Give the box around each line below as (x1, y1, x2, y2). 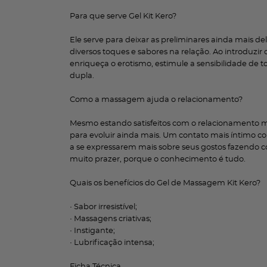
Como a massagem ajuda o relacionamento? (70, 96, 243, 104)
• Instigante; (70, 227, 115, 235)
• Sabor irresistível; (70, 203, 137, 211)
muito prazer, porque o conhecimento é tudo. (70, 156, 246, 163)
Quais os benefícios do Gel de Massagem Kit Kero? (70, 179, 260, 187)
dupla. (70, 72, 94, 80)
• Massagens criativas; (70, 215, 151, 223)
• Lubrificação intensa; (70, 239, 154, 247)
